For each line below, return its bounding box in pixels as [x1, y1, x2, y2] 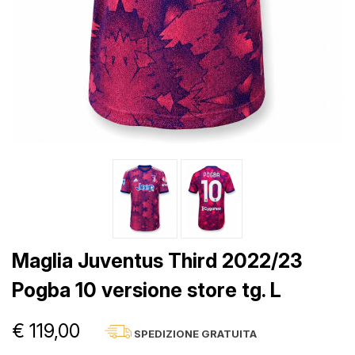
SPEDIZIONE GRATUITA [133, 326, 257, 340]
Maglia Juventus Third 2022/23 [12, 248, 303, 273]
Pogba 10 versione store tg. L [12, 277, 281, 302]
